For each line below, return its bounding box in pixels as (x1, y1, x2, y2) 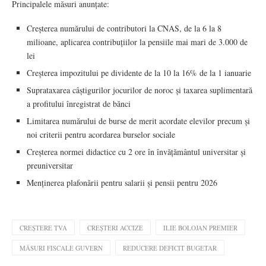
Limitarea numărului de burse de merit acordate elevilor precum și (27, 115, 250, 126)
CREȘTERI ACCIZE (87, 223, 143, 232)
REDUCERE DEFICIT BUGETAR (123, 243, 217, 252)
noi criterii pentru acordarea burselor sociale (27, 128, 175, 140)
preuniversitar (27, 159, 73, 171)
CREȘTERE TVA (20, 223, 67, 232)
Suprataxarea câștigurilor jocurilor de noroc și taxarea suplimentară (27, 84, 252, 96)
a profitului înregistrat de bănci (27, 97, 131, 109)
